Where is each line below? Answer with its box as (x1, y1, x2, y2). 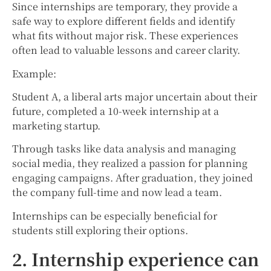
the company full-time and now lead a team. (12, 185, 222, 200)
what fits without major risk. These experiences (12, 28, 238, 43)
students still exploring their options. (12, 223, 188, 237)
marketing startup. (12, 118, 100, 132)
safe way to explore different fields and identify (12, 14, 235, 28)
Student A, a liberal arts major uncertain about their (12, 89, 257, 103)
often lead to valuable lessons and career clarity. (12, 43, 240, 57)
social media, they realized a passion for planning (12, 156, 247, 171)
